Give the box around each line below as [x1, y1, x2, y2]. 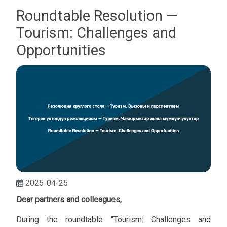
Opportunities [16, 42, 106, 59]
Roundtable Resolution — [16, 7, 178, 24]
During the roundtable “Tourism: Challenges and [16, 215, 211, 225]
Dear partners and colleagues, [16, 195, 122, 205]
